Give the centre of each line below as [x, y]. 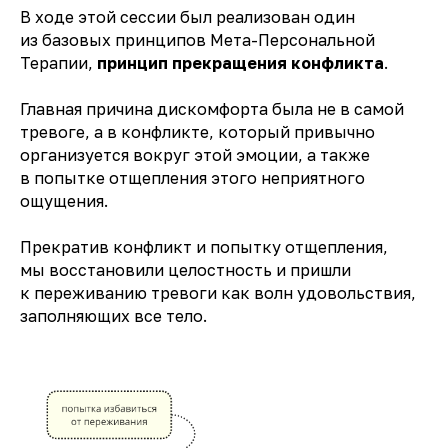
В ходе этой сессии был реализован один [187, 16]
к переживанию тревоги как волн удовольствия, [218, 292]
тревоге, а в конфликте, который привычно [197, 131]
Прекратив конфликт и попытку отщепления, [204, 246]
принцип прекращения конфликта [240, 62]
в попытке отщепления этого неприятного [192, 177]
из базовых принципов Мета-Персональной [197, 39]
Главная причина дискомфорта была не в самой [212, 108]
